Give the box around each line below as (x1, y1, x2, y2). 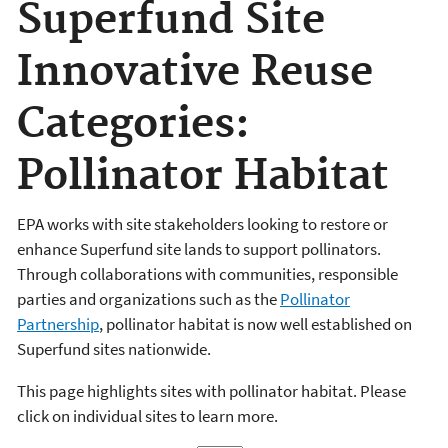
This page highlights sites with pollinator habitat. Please (17, 379, 406, 402)
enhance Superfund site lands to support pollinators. (17, 237, 381, 260)
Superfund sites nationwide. (17, 337, 211, 360)
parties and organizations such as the (17, 287, 280, 310)
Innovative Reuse (17, 47, 373, 99)
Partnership (17, 312, 99, 335)
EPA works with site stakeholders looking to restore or (17, 212, 388, 235)
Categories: (17, 99, 250, 151)
